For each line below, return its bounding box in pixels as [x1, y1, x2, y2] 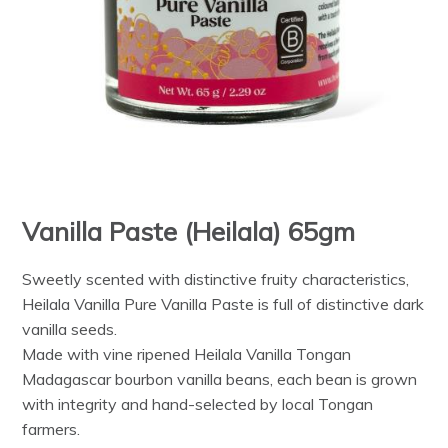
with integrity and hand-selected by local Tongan [22, 394, 374, 415]
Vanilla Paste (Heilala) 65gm [22, 215, 356, 248]
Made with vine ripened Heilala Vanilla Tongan [22, 344, 352, 365]
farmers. [22, 419, 81, 440]
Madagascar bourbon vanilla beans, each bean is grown [22, 369, 418, 390]
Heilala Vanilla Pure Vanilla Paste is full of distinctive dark [22, 294, 425, 315]
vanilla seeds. [22, 319, 118, 340]
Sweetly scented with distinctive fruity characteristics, [22, 269, 410, 290]
